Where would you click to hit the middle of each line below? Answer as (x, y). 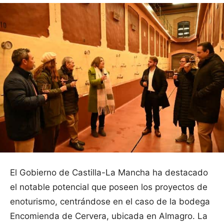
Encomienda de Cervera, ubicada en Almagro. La (109, 216)
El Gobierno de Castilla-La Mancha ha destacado (109, 172)
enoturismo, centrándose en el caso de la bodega (110, 201)
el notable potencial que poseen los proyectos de (109, 187)
